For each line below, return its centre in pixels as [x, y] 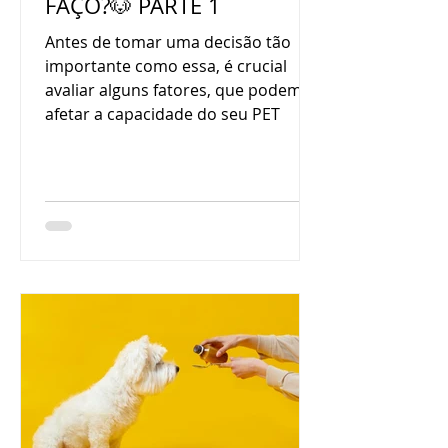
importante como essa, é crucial [166, 66]
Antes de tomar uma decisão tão [168, 42]
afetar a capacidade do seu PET [162, 114]
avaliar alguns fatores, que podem [173, 90]
